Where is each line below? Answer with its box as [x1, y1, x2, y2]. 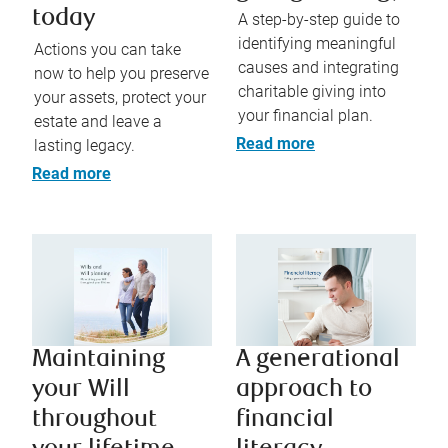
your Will [32, 378, 130, 404]
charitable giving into [238, 81, 386, 101]
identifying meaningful [238, 33, 396, 53]
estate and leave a [34, 111, 162, 131]
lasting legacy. [34, 135, 135, 155]
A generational [236, 348, 400, 374]
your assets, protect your [34, 87, 206, 107]
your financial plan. [238, 105, 373, 125]
